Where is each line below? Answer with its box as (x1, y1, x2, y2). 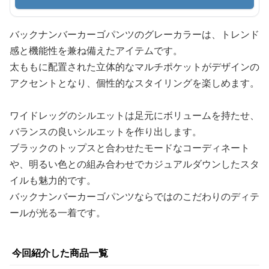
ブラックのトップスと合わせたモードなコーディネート (10, 141, 250, 154)
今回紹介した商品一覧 (12, 246, 108, 259)
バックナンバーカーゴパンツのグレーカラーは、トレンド (10, 28, 259, 41)
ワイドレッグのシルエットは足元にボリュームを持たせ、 (10, 109, 259, 122)
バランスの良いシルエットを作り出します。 (10, 125, 202, 138)
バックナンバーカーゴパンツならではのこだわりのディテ (10, 190, 259, 203)
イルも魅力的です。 (10, 174, 96, 187)
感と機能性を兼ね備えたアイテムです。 (10, 44, 183, 57)
